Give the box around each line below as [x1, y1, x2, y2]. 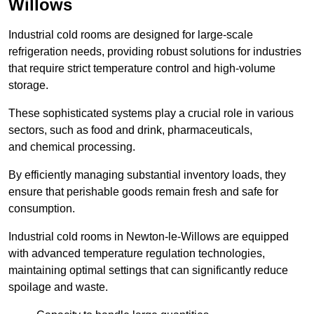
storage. [8, 79, 48, 92]
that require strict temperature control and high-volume [8, 62, 275, 75]
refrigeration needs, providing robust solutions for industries [8, 46, 301, 58]
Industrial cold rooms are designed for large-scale [8, 29, 253, 41]
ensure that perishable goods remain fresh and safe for [8, 186, 278, 198]
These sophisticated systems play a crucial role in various [8, 107, 294, 120]
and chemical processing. [8, 141, 135, 153]
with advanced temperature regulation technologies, [8, 247, 265, 260]
